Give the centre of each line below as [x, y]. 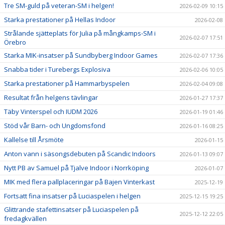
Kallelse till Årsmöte [34, 139]
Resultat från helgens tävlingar [51, 97]
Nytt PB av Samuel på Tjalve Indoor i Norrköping [76, 167]
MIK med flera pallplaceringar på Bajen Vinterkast [79, 182]
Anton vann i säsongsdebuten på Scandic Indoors [80, 153]
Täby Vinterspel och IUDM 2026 [51, 111]
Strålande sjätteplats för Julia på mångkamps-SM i [80, 33]
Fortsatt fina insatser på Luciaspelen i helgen [72, 196]
